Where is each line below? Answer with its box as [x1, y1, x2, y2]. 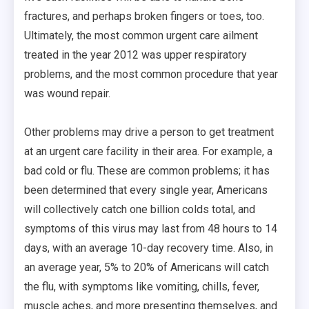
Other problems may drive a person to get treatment [24, 125, 274, 139]
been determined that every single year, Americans [24, 183, 268, 197]
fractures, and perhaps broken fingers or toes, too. [24, 9, 264, 23]
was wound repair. [24, 86, 110, 100]
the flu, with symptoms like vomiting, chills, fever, [24, 279, 259, 293]
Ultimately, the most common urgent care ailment [24, 28, 258, 42]
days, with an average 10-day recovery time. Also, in [24, 241, 273, 255]
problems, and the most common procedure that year [24, 67, 278, 81]
